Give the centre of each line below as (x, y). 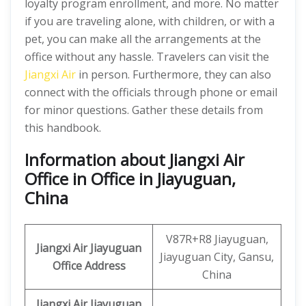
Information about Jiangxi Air (135, 159)
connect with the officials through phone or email (151, 92)
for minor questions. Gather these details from (144, 110)
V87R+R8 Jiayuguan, (217, 239)
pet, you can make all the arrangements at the (143, 39)
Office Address (89, 266)
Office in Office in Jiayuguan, (130, 179)
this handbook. (63, 128)
